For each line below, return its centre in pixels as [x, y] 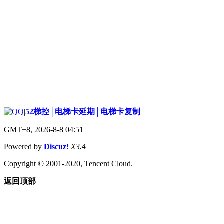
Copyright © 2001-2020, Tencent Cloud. [68, 163]
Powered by [24, 146]
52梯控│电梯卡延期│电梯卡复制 [83, 111]
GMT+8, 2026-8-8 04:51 [44, 129]
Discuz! [56, 146]
